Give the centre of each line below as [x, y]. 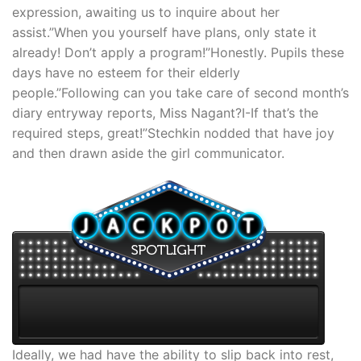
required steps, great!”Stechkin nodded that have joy [173, 133]
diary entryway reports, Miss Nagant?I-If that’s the [165, 112]
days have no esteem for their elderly [126, 72]
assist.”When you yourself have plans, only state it [164, 32]
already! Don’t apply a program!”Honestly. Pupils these [178, 52]
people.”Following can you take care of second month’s [180, 92]
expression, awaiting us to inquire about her [146, 12]
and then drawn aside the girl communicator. [148, 153]
